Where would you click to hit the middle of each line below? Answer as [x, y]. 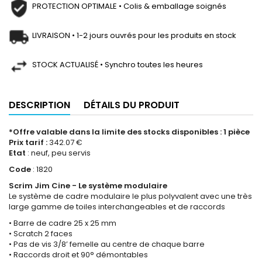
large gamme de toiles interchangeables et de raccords [117, 207]
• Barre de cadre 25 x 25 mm [63, 223]
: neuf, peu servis [59, 153]
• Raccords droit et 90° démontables [78, 255]
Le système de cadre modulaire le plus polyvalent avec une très [130, 196]
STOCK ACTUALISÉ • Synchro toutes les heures [118, 65]
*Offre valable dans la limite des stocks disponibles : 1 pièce [129, 132]
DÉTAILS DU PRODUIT [132, 105]
